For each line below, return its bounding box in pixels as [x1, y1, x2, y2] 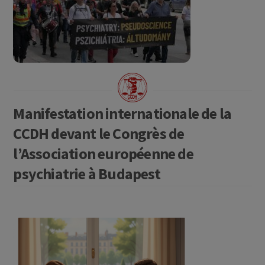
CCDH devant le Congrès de [13, 124, 185, 144]
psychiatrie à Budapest [13, 164, 160, 184]
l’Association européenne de [13, 144, 193, 164]
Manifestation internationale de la [13, 104, 232, 124]
